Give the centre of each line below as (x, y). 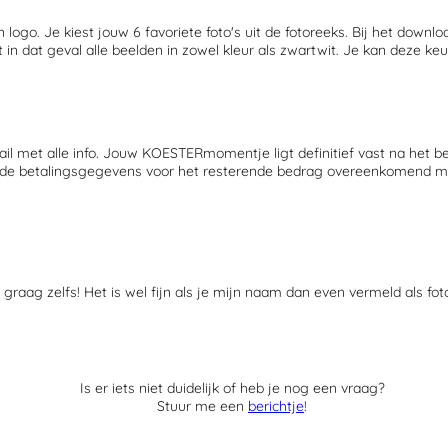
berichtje (276, 406)
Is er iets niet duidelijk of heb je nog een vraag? (232, 388)
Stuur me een (202, 406)
